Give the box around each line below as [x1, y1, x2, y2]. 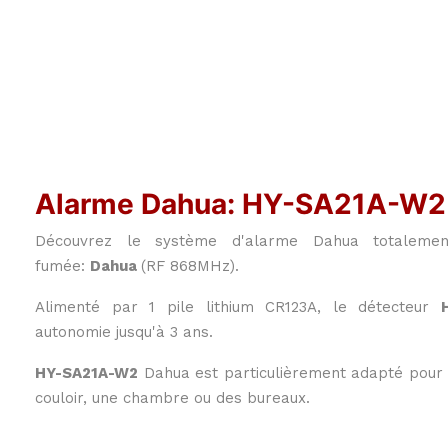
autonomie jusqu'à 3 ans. [35, 322, 213, 341]
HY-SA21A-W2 [35, 363, 138, 382]
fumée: [35, 256, 90, 275]
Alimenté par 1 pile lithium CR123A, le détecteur [35, 297, 442, 316]
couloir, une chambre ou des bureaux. [35, 388, 310, 407]
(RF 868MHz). [141, 256, 239, 275]
